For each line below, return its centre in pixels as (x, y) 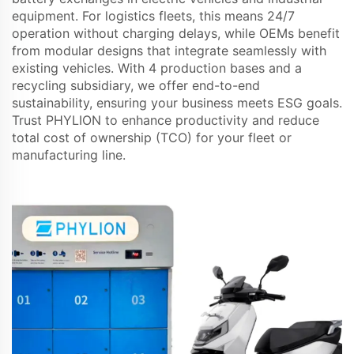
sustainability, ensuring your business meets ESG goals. (177, 103)
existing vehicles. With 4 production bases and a (157, 68)
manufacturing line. (69, 155)
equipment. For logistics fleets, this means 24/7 (153, 16)
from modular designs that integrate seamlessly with (169, 51)
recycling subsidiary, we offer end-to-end (136, 86)
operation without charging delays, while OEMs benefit (176, 34)
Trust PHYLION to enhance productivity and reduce (166, 121)
